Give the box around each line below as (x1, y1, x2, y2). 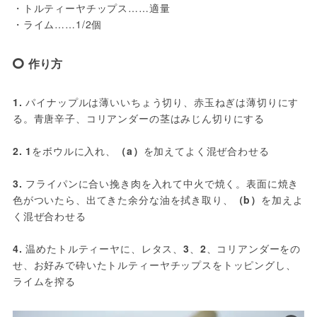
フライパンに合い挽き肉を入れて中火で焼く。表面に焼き (22, 176, 299, 191)
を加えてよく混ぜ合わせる (143, 144, 270, 158)
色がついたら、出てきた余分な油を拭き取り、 (12, 192, 234, 207)
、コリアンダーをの (206, 241, 301, 256)
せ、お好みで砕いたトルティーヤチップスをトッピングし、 (12, 258, 296, 272)
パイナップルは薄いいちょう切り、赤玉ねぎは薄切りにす (22, 95, 299, 110)
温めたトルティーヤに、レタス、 (22, 241, 184, 256)
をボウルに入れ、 (32, 144, 117, 158)
